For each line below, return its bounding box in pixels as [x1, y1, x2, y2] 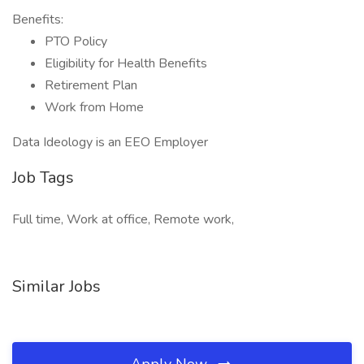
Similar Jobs [12, 275, 101, 297]
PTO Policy [45, 32, 107, 50]
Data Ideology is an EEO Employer [12, 133, 211, 151]
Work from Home [45, 98, 144, 116]
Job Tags [12, 167, 74, 188]
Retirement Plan [45, 76, 137, 94]
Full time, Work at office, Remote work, [12, 210, 234, 228]
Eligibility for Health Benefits [45, 54, 207, 72]
